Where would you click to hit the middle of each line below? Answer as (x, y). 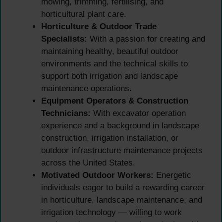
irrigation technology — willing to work (111, 213)
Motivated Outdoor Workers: (97, 175)
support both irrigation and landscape (110, 76)
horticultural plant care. (84, 14)
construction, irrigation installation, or (110, 138)
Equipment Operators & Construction (115, 101)
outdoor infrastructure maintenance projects (122, 151)
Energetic (172, 175)
